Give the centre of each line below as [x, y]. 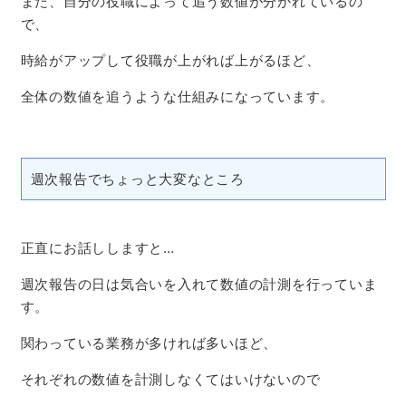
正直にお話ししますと [92, 247]
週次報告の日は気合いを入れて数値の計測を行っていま [199, 284]
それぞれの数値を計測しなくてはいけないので [170, 379]
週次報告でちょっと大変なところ [137, 179]
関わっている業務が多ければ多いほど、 [149, 343]
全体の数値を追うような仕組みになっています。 [177, 96]
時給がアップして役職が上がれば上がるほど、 [170, 60]
